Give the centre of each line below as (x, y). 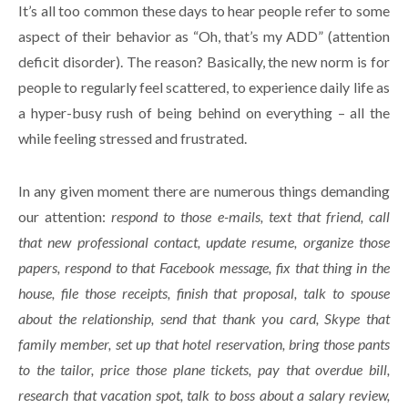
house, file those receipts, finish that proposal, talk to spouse (204, 292)
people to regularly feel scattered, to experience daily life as (204, 87)
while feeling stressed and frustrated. (133, 138)
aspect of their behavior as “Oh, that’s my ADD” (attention (204, 36)
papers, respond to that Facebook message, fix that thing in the (204, 267)
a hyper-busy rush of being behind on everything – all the (204, 112)
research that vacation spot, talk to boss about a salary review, (204, 394)
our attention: (65, 216)
